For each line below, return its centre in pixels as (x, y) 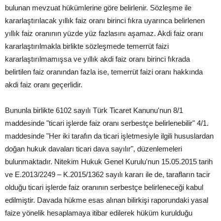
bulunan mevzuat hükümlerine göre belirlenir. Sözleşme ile (98, 8)
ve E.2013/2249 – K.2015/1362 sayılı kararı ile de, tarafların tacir (108, 175)
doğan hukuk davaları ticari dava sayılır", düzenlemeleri (93, 149)
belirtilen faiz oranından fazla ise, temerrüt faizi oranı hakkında (104, 72)
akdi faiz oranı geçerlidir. (44, 85)
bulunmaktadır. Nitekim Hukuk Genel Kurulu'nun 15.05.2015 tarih (109, 162)
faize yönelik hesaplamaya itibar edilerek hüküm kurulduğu (99, 213)
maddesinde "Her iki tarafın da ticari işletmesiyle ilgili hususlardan (109, 136)
